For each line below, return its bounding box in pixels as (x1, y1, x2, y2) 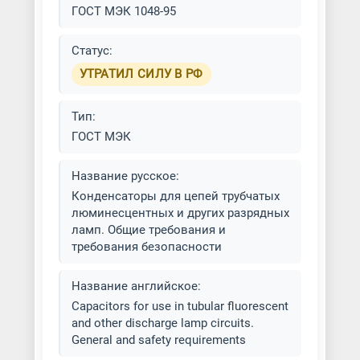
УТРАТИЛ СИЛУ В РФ (79, 67, 203, 81)
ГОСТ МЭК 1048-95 (71, 4, 176, 18)
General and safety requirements (71, 333, 246, 347)
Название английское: (71, 279, 201, 293)
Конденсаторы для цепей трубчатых (71, 189, 280, 203)
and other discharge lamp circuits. (71, 316, 254, 330)
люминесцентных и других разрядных (71, 206, 289, 220)
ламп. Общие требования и (71, 223, 226, 237)
